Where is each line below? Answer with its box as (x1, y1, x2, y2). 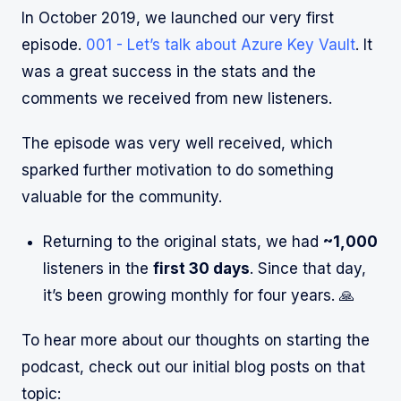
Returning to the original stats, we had (43, 233, 323, 252)
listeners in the (43, 260, 153, 278)
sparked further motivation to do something (21, 161, 334, 180)
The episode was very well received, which (21, 134, 333, 153)
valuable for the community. (21, 188, 222, 207)
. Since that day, (250, 260, 366, 278)
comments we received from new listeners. (21, 90, 332, 108)
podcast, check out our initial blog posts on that (21, 358, 365, 377)
